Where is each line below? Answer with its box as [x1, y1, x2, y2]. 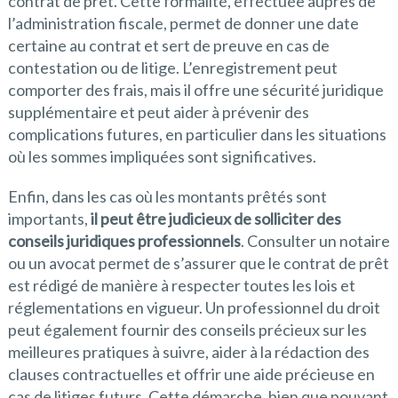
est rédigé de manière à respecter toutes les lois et [7, 275, 355, 295]
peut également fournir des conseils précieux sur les [7, 319, 367, 339]
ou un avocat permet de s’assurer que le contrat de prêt [7, 252, 389, 273]
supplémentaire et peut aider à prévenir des [7, 101, 309, 122]
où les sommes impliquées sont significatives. [7, 146, 316, 166]
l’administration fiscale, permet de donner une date [7, 12, 359, 33]
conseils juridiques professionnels [7, 230, 241, 251]
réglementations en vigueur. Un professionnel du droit [7, 297, 380, 317]
